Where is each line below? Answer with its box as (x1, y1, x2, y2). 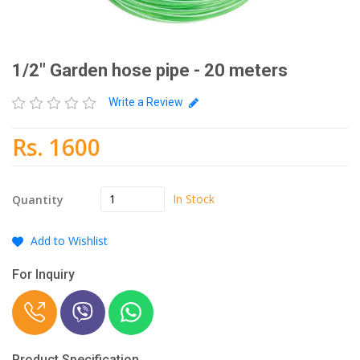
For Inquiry (12, 267, 75, 283)
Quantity (12, 191, 63, 207)
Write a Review (108, 96, 186, 109)
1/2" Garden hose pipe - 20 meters (12, 60, 288, 81)
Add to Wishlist (31, 233, 108, 249)
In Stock (173, 191, 215, 207)
